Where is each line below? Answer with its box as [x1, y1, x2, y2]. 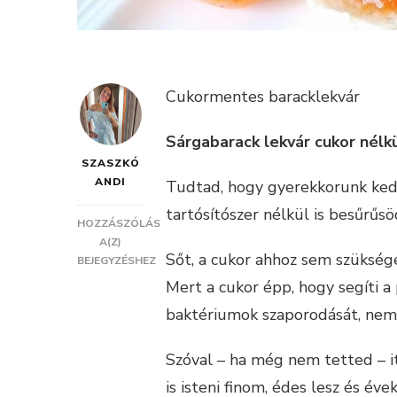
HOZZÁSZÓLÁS [77, 216, 160, 231]
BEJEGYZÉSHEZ [77, 253, 156, 269]
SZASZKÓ [81, 156, 140, 171]
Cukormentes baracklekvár [166, 86, 360, 108]
